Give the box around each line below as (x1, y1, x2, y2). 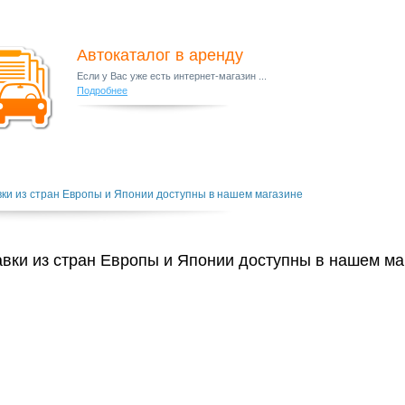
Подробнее (77, 85, 128, 96)
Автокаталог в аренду (77, 46, 244, 64)
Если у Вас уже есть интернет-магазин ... (77, 71, 268, 81)
